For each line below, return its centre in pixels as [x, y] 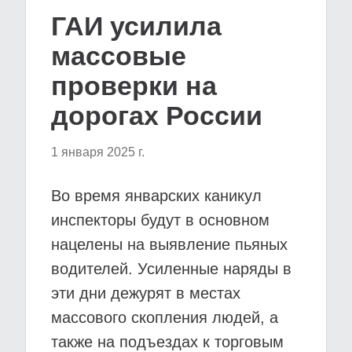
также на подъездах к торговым [167, 342]
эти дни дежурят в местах [146, 293]
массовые [119, 56]
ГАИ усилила [136, 26]
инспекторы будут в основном [160, 220]
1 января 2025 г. [98, 152]
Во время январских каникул [156, 196]
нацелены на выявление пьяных [169, 244]
